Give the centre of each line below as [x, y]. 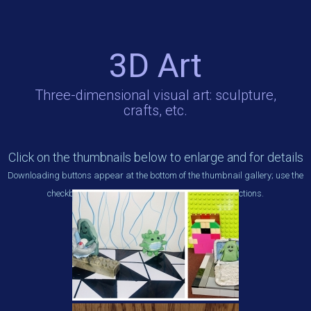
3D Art [155, 66]
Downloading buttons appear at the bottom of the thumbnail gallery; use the [155, 175]
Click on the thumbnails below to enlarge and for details [155, 157]
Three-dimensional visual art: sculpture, [155, 95]
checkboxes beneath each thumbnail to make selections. [155, 193]
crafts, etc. [155, 110]
